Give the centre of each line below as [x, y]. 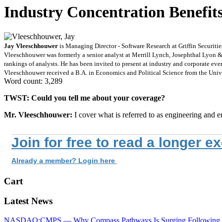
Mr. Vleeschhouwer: [39, 114]
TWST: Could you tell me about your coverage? [84, 98]
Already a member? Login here [64, 160]
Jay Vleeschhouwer [31, 46]
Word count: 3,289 [33, 81]
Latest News [28, 201]
